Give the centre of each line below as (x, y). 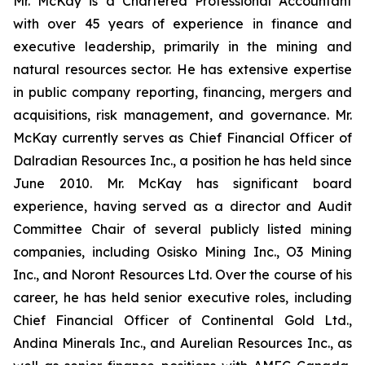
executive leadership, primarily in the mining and (182, 46)
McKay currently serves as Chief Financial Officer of (182, 138)
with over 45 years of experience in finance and (182, 24)
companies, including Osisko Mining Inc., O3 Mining (182, 252)
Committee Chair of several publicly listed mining (182, 229)
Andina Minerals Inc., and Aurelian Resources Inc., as (182, 343)
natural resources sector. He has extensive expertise (182, 69)
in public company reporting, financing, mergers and (182, 92)
